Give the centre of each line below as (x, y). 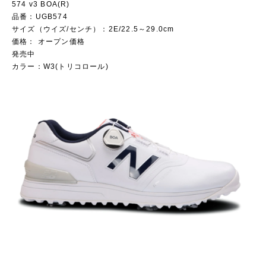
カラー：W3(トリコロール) (60, 67)
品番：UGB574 (40, 17)
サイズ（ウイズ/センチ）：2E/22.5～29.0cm (93, 29)
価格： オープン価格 (48, 42)
